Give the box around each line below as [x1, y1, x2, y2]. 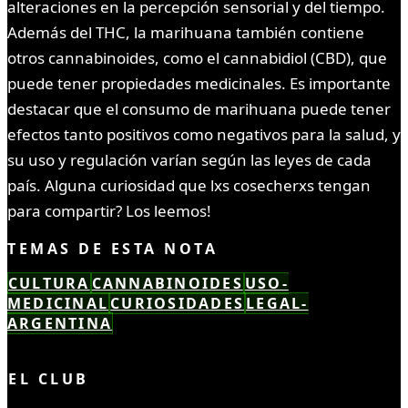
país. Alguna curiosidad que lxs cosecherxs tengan [7, 174, 371, 196]
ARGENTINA [7, 312, 113, 333]
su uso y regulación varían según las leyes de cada [7, 148, 372, 170]
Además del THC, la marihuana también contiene [7, 21, 364, 43]
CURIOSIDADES [110, 292, 245, 313]
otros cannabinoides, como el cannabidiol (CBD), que [7, 46, 387, 68]
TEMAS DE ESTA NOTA [7, 238, 219, 259]
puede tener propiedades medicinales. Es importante [7, 72, 391, 94]
